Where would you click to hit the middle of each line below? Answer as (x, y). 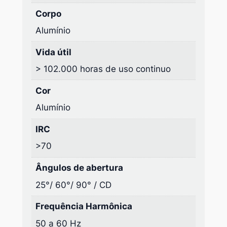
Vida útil (54, 52)
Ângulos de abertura (80, 168)
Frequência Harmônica (84, 206)
